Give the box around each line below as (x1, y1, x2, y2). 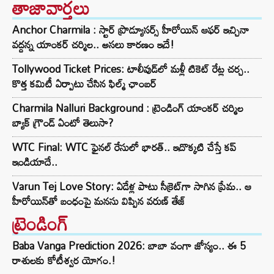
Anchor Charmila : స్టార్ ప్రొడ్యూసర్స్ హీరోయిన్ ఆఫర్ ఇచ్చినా (12, 20, 249, 40)
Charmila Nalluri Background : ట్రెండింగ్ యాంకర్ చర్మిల (12, 98, 243, 119)
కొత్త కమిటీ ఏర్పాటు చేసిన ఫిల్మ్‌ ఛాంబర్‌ (12, 73, 157, 94)
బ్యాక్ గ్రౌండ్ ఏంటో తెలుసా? (12, 113, 113, 133)
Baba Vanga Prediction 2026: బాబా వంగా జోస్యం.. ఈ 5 (12, 235, 246, 256)
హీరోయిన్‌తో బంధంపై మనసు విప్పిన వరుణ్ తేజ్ (12, 191, 185, 212)
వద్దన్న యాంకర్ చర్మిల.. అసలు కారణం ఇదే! (12, 34, 174, 55)
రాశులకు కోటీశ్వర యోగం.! (12, 250, 116, 271)
